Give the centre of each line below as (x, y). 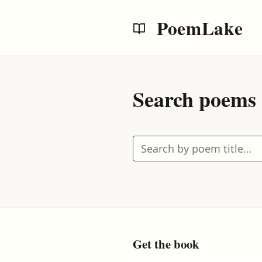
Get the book (166, 244)
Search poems (194, 99)
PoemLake (197, 28)
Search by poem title (183, 143)
